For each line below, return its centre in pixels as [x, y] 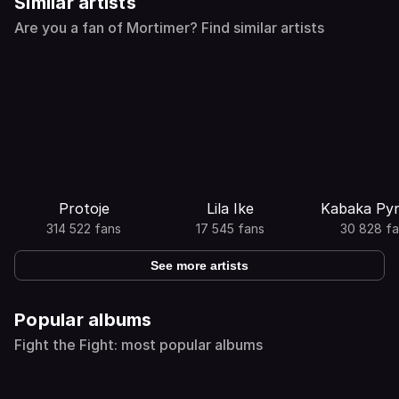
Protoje [84, 208]
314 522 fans [84, 228]
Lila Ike [230, 208]
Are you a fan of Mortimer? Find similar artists [169, 28]
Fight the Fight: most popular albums [138, 345]
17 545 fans [230, 228]
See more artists [199, 265]
